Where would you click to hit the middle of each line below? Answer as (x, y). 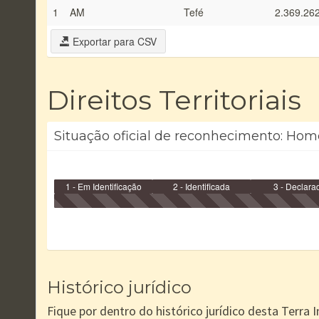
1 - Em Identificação (103, 186)
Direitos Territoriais (174, 100)
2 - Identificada (202, 186)
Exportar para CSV (113, 41)
